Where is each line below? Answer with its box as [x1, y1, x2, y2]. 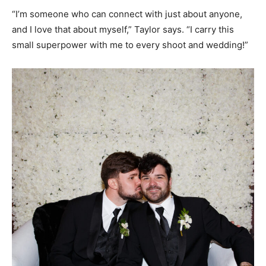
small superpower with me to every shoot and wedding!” [12, 39, 248, 51]
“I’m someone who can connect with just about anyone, [12, 8, 242, 20]
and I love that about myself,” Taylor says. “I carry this [12, 24, 234, 36]
